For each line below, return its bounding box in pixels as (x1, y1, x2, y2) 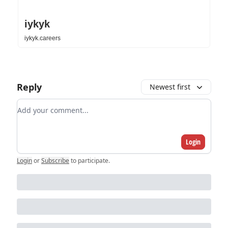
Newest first (150, 81, 190, 92)
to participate (71, 156, 108, 165)
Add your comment (17, 99, 91, 110)
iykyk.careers (24, 34, 61, 42)
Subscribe (41, 156, 69, 165)
